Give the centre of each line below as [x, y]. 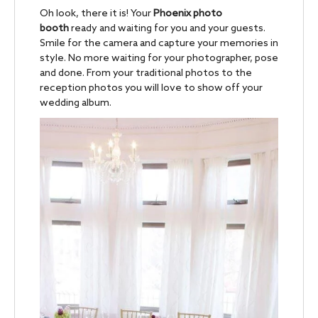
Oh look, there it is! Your [97, 14]
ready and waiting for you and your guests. [167, 29]
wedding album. [76, 104]
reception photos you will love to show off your [151, 89]
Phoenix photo [188, 14]
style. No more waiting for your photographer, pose [159, 59]
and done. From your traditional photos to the [146, 74]
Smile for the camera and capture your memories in [159, 44]
